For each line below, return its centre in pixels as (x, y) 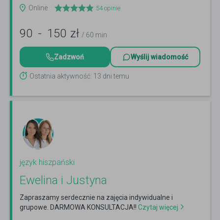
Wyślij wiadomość (159, 57)
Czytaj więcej (157, 207)
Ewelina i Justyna (63, 180)
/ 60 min (94, 35)
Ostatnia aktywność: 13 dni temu (79, 76)
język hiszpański (47, 163)
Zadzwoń (69, 57)
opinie (111, 8)
